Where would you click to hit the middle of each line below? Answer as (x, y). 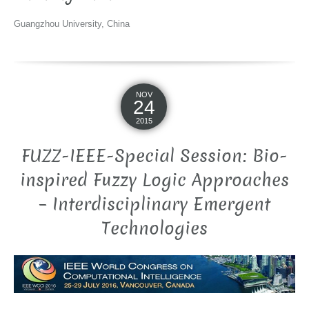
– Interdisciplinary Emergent (154, 204)
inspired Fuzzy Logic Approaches (154, 180)
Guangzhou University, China (72, 23)
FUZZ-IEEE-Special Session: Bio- (154, 156)
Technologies (154, 228)
